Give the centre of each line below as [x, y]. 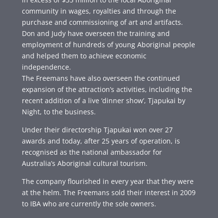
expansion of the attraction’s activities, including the [107, 89]
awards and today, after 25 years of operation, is [101, 141]
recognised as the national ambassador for [92, 152]
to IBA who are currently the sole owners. [89, 203]
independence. [46, 67]
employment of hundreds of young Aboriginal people [108, 44]
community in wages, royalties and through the [99, 11]
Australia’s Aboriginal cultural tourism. [84, 163]
